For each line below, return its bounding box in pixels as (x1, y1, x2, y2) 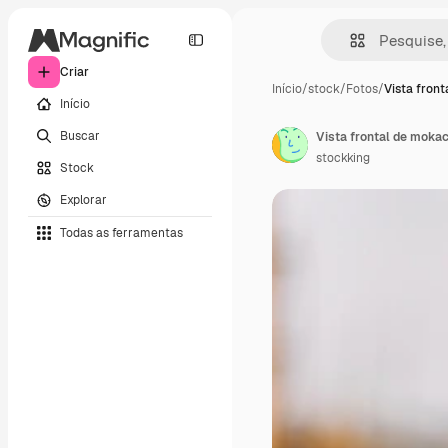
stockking (316, 150, 370, 166)
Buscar (60, 127, 100, 144)
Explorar (60, 191, 107, 208)
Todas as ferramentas (60, 224, 183, 241)
